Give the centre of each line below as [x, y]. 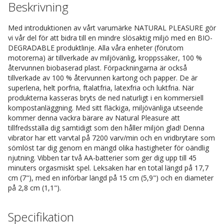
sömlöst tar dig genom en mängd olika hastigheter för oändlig [108, 148]
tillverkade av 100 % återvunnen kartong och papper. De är [103, 78]
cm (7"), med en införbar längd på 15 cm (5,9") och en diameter [111, 178]
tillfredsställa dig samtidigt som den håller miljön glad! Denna [106, 128]
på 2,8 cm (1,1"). [34, 188]
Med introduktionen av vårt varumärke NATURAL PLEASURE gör [112, 28]
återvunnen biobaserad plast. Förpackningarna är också [97, 68]
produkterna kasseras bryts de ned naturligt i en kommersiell [106, 98]
